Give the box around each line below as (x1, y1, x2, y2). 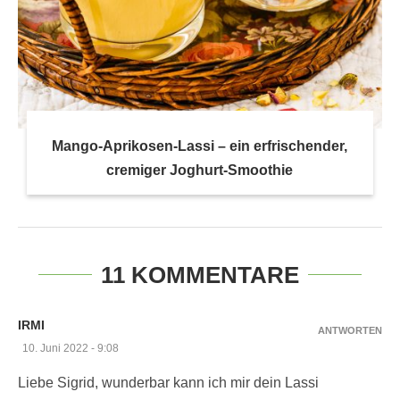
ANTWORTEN (318, 324, 382, 336)
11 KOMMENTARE (101, 261, 299, 288)
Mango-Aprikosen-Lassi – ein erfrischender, (52, 137, 348, 154)
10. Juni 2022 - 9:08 (22, 341, 119, 354)
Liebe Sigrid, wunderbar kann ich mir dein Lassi (18, 374, 319, 390)
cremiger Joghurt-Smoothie (106, 162, 294, 178)
